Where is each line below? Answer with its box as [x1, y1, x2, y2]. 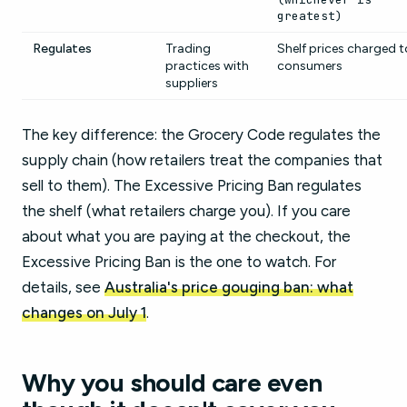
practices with [165, 58, 249, 74]
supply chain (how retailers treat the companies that [22, 151, 382, 169]
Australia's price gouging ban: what [104, 278, 353, 296]
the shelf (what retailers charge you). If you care [22, 202, 351, 220]
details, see [22, 278, 104, 296]
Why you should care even [22, 367, 323, 398]
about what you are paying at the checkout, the [22, 227, 351, 245]
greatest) [277, 8, 342, 24]
